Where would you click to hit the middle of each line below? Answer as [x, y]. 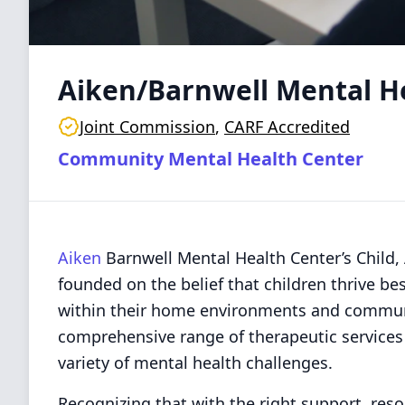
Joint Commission [147, 127]
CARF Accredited [287, 127]
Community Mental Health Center [211, 159]
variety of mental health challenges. [195, 363]
